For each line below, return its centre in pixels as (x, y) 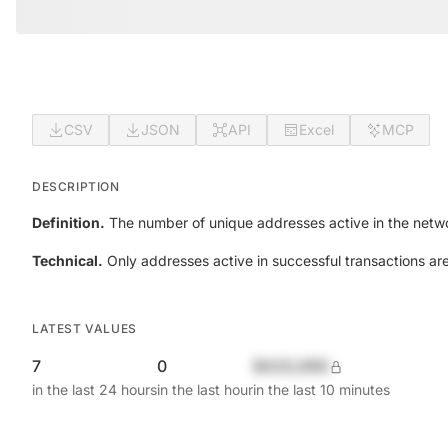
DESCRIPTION (76, 186)
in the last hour (205, 389)
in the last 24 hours (94, 389)
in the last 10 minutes (321, 389)
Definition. (68, 222)
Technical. (67, 260)
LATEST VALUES (84, 328)
